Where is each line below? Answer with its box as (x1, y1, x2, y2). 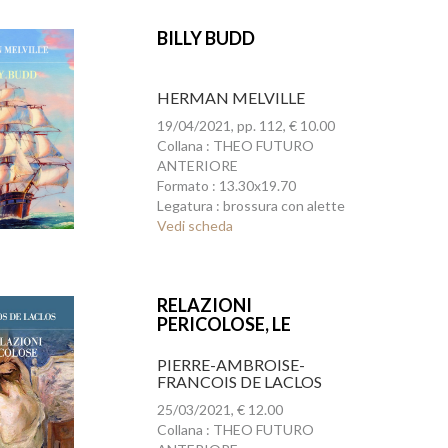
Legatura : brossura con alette (156, 197, 345, 214)
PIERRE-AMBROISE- (156, 355, 305, 374)
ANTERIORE (156, 157, 238, 174)
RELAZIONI (156, 294, 252, 316)
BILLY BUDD (156, 27, 255, 49)
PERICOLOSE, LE (156, 313, 291, 335)
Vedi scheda (156, 217, 233, 234)
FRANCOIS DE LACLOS (156, 372, 322, 391)
